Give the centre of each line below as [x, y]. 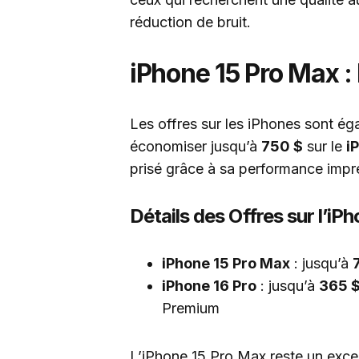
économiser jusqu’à [196, 146]
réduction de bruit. [190, 22]
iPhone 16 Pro [209, 286]
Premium [191, 308]
